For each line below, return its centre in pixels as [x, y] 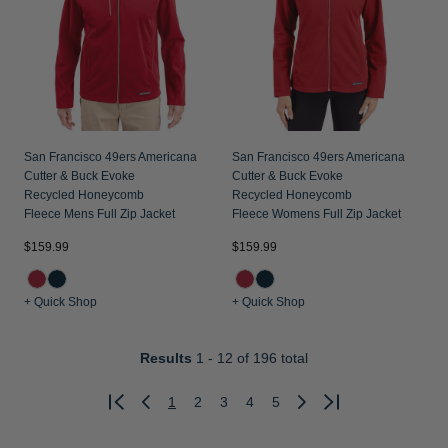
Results [166, 358]
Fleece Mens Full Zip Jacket [99, 214]
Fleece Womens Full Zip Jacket [316, 214]
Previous [172, 412]
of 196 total [270, 358]
